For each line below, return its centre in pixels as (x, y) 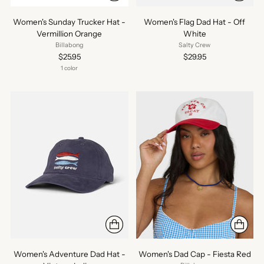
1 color (70, 68)
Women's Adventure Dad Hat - (69, 254)
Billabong (69, 45)
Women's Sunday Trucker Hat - (70, 22)
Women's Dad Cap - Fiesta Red (194, 254)
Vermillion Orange (70, 34)
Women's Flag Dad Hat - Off (195, 22)
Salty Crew (195, 45)
